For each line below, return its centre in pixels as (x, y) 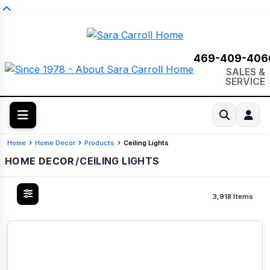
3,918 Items (233, 197)
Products (99, 143)
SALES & (246, 71)
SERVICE (245, 81)
